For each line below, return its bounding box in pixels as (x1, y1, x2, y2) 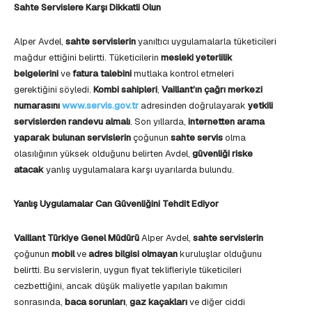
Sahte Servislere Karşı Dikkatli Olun (14, 1, 161, 14)
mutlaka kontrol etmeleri (132, 68, 234, 80)
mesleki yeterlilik (161, 52, 233, 64)
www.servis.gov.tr (62, 100, 139, 112)
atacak (14, 164, 44, 176)
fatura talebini (72, 68, 132, 80)
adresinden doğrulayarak (139, 100, 248, 112)
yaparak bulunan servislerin (14, 132, 131, 144)
